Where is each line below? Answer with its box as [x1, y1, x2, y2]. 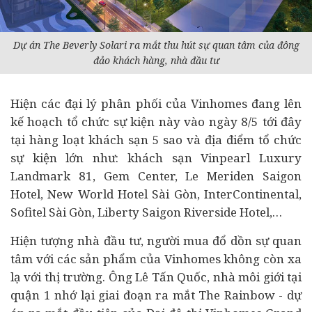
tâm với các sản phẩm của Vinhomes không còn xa [10, 251, 302, 267]
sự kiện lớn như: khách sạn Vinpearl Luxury [10, 150, 302, 166]
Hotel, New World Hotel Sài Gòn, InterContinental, [10, 186, 302, 202]
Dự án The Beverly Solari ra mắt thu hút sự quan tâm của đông [13, 38, 299, 52]
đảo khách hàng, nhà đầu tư [93, 54, 219, 67]
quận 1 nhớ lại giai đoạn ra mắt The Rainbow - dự [10, 287, 302, 303]
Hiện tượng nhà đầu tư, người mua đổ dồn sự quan [10, 233, 302, 249]
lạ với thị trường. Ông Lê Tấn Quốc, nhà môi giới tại [10, 269, 302, 285]
